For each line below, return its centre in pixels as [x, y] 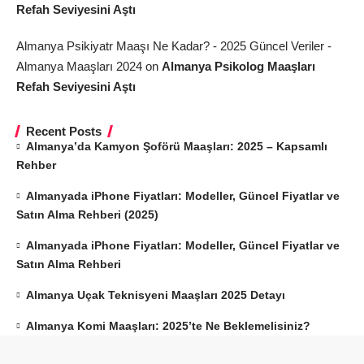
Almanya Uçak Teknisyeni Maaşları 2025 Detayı [156, 295]
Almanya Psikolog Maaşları [238, 66]
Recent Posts [64, 131]
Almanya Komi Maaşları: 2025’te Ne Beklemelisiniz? [169, 325]
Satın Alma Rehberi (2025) [87, 214]
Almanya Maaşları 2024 [79, 66]
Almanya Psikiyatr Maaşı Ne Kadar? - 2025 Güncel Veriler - [174, 45]
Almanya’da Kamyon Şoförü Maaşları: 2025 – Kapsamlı [177, 146]
